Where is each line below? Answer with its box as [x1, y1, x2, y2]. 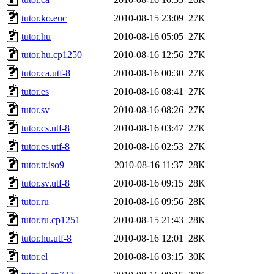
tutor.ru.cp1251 [21, 214, 80, 225]
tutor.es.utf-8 [21, 141, 70, 152]
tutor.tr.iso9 [21, 159, 64, 170]
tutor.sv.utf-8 [21, 177, 70, 188]
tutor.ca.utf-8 [21, 67, 70, 78]
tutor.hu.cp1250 [21, 49, 82, 60]
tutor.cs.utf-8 [21, 122, 70, 133]
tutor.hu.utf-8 [21, 232, 72, 243]
